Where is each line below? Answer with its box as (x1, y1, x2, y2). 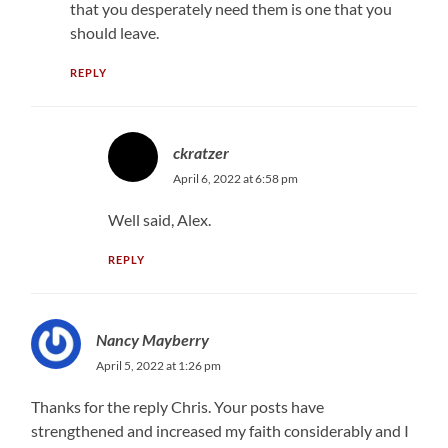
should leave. (69, 22, 159, 42)
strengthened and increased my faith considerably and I (31, 420, 410, 440)
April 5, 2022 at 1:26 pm (96, 357, 222, 373)
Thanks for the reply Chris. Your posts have (31, 396, 325, 416)
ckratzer (173, 142, 230, 162)
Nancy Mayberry (96, 329, 210, 349)
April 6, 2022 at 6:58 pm (173, 170, 299, 186)
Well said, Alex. (108, 209, 212, 229)
